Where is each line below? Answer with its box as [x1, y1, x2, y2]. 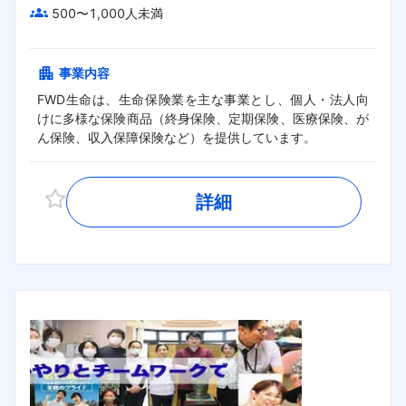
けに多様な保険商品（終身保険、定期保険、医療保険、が [37, 110, 369, 126]
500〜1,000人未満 [52, 5, 163, 21]
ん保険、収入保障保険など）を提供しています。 [37, 129, 316, 145]
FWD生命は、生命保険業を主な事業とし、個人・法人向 [37, 91, 369, 107]
